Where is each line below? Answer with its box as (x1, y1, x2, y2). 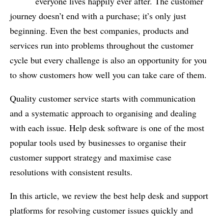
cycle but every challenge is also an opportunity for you (10, 54, 207, 66)
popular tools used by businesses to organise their (10, 137, 186, 148)
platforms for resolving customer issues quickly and (10, 204, 193, 216)
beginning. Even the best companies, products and (10, 25, 189, 36)
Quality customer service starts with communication (10, 92, 195, 104)
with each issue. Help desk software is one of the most (10, 122, 204, 134)
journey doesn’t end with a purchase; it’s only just (10, 10, 186, 22)
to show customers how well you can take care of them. (10, 69, 207, 81)
